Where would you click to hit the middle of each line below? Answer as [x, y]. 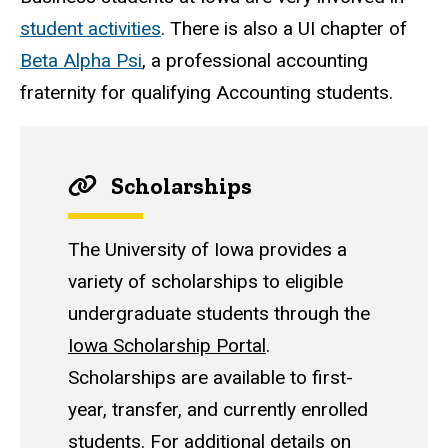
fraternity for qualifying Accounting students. [206, 93]
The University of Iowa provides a [207, 250]
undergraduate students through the [219, 314]
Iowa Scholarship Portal [167, 346]
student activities [90, 29]
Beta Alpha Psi [81, 61]
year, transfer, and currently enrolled [218, 410]
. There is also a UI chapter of [284, 29]
